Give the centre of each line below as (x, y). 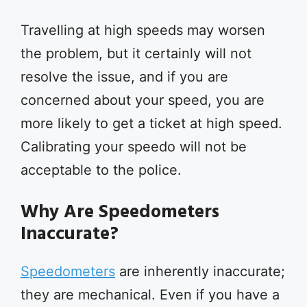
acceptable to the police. (101, 170)
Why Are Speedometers (120, 213)
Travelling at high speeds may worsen (143, 30)
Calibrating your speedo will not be (134, 147)
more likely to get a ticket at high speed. (151, 123)
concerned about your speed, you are (143, 100)
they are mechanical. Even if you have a (150, 295)
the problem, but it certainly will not (136, 53)
